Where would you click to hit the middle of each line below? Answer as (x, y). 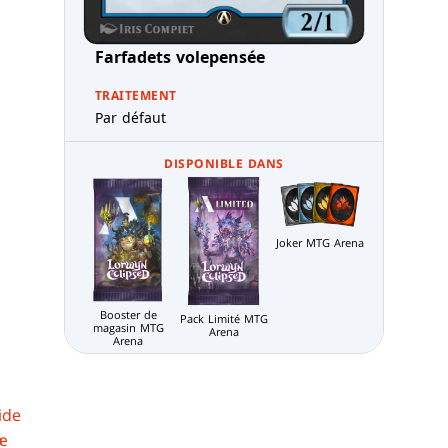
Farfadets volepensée (180, 57)
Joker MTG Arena (320, 243)
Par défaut (130, 118)
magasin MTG (128, 328)
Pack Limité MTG (224, 318)
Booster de (128, 315)
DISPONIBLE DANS (224, 164)
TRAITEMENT (136, 96)
